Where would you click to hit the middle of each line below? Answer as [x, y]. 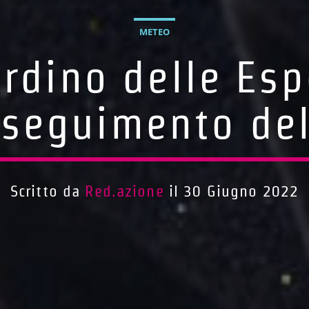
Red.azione [124, 191]
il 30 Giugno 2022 [231, 191]
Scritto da [48, 191]
